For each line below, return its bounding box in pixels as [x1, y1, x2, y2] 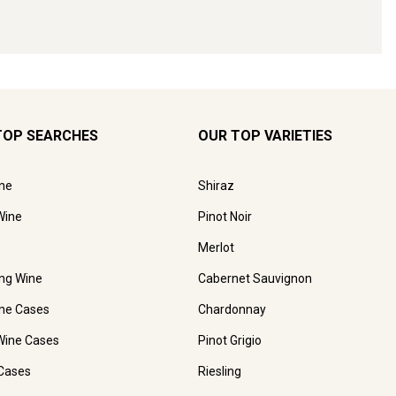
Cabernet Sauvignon [198, 270, 312, 286]
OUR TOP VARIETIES [198, 126, 332, 144]
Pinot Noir [198, 209, 252, 224]
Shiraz [198, 178, 234, 193]
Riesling [198, 363, 241, 378]
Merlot [198, 240, 234, 255]
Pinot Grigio [198, 332, 262, 347]
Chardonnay [198, 301, 266, 316]
